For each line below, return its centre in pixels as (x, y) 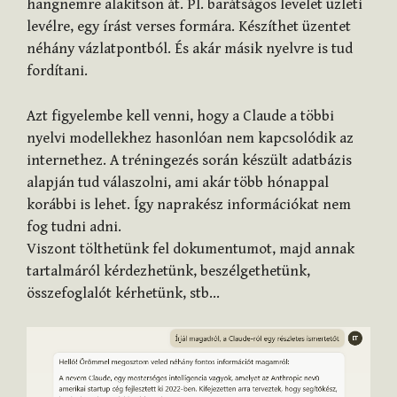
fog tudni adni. (74, 226)
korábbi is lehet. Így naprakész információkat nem (189, 204)
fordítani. (57, 71)
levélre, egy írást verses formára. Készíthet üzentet (189, 27)
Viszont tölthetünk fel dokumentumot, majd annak (191, 249)
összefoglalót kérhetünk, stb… (123, 293)
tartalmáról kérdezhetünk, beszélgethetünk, (168, 271)
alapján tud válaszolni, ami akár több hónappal (178, 182)
